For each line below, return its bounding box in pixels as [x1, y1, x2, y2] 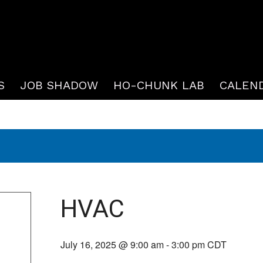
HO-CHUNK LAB [113, 78, 204, 92]
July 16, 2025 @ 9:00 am [60, 238, 164, 251]
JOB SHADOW [20, 78, 98, 92]
